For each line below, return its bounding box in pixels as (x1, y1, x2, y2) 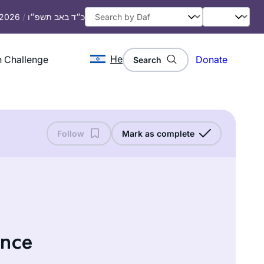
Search (133, 54, 161, 65)
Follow (57, 128, 84, 138)
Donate (196, 54, 227, 66)
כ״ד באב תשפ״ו (28, 12, 85, 22)
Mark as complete (122, 128, 194, 138)
